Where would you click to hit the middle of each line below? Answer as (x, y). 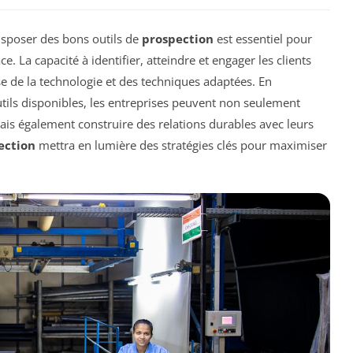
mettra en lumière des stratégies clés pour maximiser (181, 145)
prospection (178, 38)
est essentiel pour (263, 38)
